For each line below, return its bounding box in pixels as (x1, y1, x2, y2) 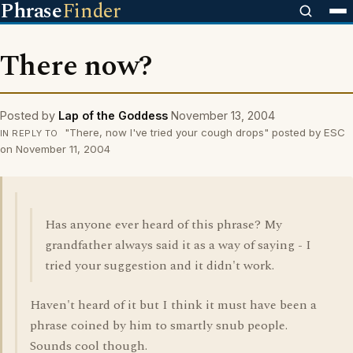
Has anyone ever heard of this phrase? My (45, 215, 282, 234)
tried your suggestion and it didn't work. (45, 256, 274, 275)
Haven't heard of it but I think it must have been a (30, 295, 317, 314)
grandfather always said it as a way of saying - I (45, 236, 311, 255)
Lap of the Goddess (58, 109, 168, 122)
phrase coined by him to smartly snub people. (30, 316, 288, 335)
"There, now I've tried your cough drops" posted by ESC (61, 126, 345, 139)
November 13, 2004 (171, 109, 275, 122)
